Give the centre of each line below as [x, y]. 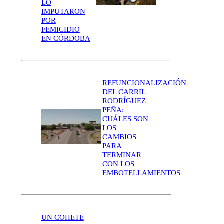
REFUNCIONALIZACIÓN [144, 83]
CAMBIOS [119, 137]
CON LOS [118, 164]
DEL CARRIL [124, 92]
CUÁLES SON [125, 119]
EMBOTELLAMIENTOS [141, 173]
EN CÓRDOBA [66, 38]
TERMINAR [122, 155]
